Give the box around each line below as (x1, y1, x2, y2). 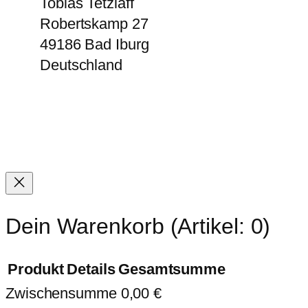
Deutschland (40, 56, 122, 74)
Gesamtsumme (118, 260, 225, 278)
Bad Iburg (85, 35, 149, 53)
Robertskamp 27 (40, 14, 148, 32)
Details (67, 260, 115, 278)
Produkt (8, 260, 64, 278)
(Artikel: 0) (170, 214, 271, 239)
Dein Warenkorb (5, 214, 170, 239)
